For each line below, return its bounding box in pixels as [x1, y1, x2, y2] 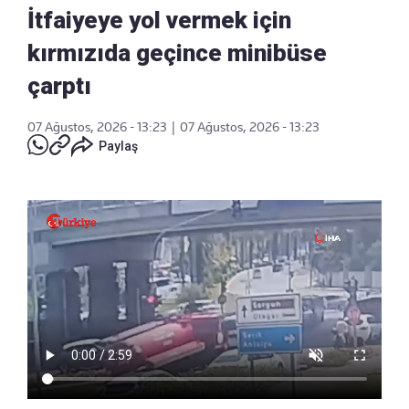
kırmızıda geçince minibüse [27, 38, 327, 67]
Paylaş [99, 138, 138, 153]
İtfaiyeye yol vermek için [27, 5, 291, 34]
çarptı [27, 71, 91, 100]
